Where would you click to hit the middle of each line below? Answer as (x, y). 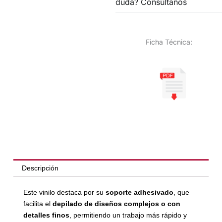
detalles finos (46, 215)
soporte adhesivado (139, 193)
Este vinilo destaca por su (64, 193)
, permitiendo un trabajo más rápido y (128, 215)
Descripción (40, 168)
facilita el (38, 204)
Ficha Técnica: (169, 42)
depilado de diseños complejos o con (116, 204)
